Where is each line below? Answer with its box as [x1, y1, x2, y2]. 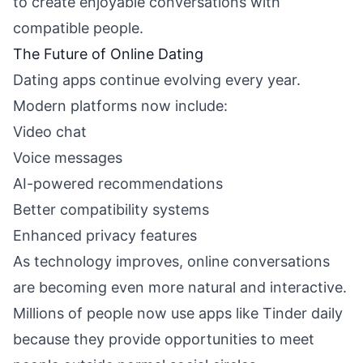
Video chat [13, 123, 87, 140]
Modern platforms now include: [13, 97, 228, 114]
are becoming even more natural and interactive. [13, 279, 347, 296]
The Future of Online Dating [13, 45, 203, 62]
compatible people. [13, 19, 143, 36]
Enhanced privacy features [13, 227, 197, 244]
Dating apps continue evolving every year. [13, 71, 301, 88]
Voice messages [13, 149, 122, 166]
